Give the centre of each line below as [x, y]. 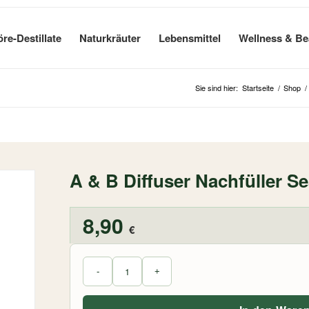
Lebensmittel [190, 38]
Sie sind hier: [217, 88]
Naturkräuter [110, 38]
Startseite [258, 88]
